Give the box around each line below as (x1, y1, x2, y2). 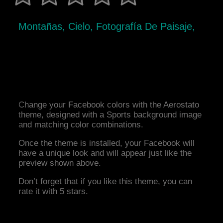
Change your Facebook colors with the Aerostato (18, 100, 200, 110)
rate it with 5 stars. (18, 187, 89, 197)
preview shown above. (18, 158, 102, 168)
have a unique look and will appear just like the (18, 148, 192, 158)
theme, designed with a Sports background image (18, 110, 202, 120)
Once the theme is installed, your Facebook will (18, 138, 195, 148)
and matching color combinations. (18, 120, 144, 130)
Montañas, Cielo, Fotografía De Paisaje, (18, 21, 196, 32)
